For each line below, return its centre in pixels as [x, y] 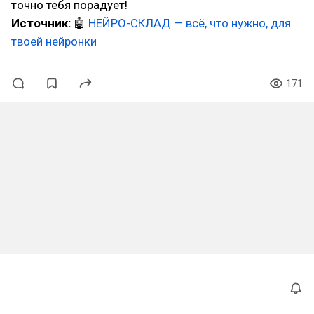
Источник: [42, 23]
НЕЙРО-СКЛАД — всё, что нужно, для [190, 23]
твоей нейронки [54, 41]
